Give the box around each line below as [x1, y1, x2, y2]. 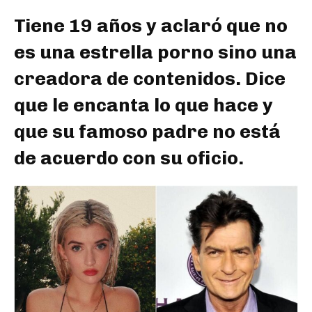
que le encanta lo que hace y [14, 93, 273, 116]
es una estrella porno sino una [14, 40, 297, 63]
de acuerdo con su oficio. [14, 146, 244, 169]
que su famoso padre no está [14, 120, 281, 143]
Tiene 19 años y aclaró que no [14, 14, 288, 37]
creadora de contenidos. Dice [14, 67, 286, 90]
